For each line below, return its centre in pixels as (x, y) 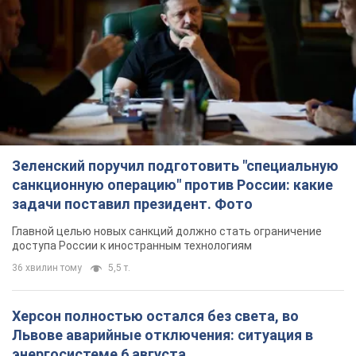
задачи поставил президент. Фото (132, 204)
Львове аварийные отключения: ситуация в (163, 335)
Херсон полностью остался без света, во (155, 316)
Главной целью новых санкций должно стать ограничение (167, 232)
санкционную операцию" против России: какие (172, 185)
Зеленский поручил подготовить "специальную (175, 166)
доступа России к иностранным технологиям (132, 246)
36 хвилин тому (47, 268)
